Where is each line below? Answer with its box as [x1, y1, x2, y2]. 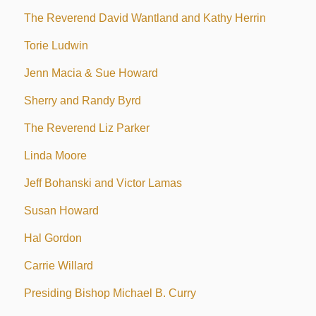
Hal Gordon [23, 232, 82, 245]
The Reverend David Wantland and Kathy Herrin [23, 12, 266, 25]
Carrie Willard [23, 260, 93, 272]
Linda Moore [23, 150, 87, 162]
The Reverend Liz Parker [23, 122, 150, 135]
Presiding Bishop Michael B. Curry [23, 287, 196, 300]
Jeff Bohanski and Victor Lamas [23, 177, 182, 190]
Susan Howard [23, 205, 99, 217]
